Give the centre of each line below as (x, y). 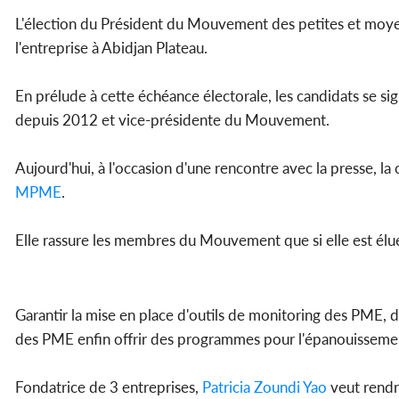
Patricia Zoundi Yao (265, 387)
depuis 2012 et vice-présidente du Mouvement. (172, 119)
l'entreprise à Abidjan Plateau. (111, 47)
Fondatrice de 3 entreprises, (109, 387)
